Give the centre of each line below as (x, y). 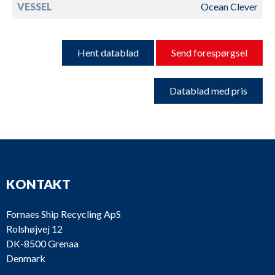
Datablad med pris (208, 90)
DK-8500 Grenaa (42, 243)
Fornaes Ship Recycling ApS (64, 214)
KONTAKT (38, 184)
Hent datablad (108, 52)
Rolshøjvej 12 (34, 229)
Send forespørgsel (209, 52)
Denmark (26, 258)
